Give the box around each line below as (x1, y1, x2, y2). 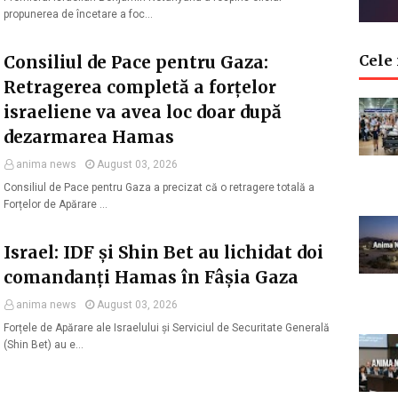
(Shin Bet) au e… (4, 338, 84, 351)
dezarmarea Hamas (4, 126, 174, 147)
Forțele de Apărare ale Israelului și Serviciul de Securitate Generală (4, 322, 330, 334)
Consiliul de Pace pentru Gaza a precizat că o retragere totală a (4, 181, 314, 194)
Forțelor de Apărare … (4, 198, 107, 211)
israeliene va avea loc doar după (4, 101, 282, 123)
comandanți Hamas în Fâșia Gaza (4, 267, 298, 288)
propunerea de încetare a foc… (4, 8, 153, 20)
